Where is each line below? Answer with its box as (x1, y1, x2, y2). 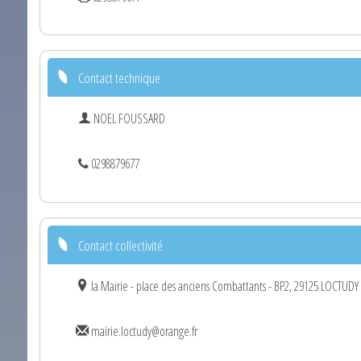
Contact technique (78, 68, 160, 88)
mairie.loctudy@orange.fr (89, 322, 197, 341)
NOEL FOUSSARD (91, 110, 165, 128)
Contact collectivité (78, 236, 163, 255)
